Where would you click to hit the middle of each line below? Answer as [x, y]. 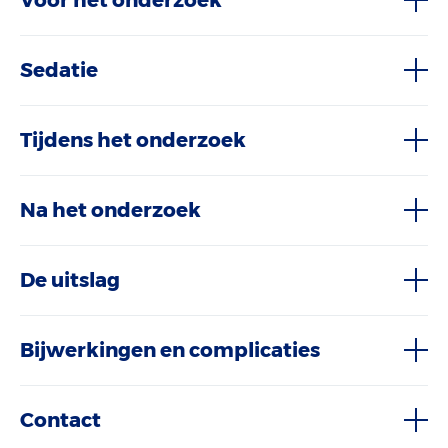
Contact [60, 420]
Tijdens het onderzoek [133, 140]
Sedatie [59, 70]
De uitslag [70, 280]
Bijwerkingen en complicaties [170, 350]
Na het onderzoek [110, 210]
